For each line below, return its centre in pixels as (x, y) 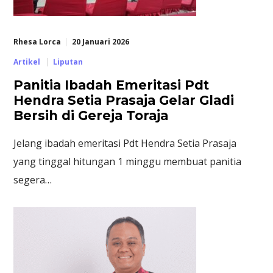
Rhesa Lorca (37, 42)
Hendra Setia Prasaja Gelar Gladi (124, 101)
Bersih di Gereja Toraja (91, 116)
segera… (33, 180)
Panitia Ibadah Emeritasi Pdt (112, 85)
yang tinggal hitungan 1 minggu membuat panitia (128, 162)
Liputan (68, 62)
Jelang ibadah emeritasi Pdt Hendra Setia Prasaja (125, 144)
